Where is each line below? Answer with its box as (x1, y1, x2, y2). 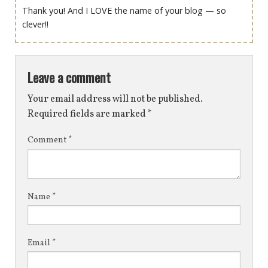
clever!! (22, 19, 48, 31)
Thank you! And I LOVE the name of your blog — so (22, 5, 226, 17)
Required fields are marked (28, 107, 148, 121)
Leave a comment (28, 66, 111, 87)
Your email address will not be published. (28, 92, 203, 106)
